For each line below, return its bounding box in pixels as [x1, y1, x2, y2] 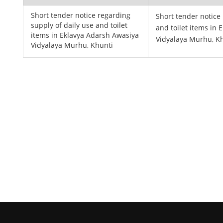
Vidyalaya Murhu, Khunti [31, 40, 113, 50]
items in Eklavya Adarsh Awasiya [31, 30, 139, 40]
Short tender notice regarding [31, 10, 131, 20]
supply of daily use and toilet [31, 20, 128, 30]
